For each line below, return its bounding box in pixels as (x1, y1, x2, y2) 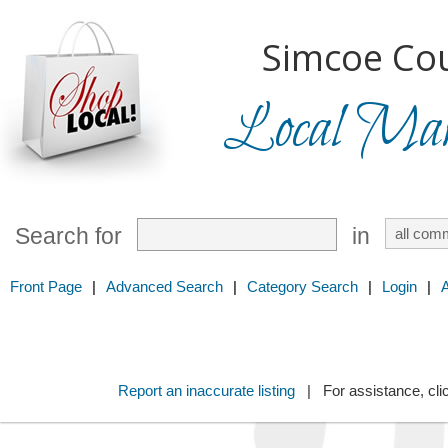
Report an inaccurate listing (117, 382, 295, 399)
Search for (15, 224, 122, 249)
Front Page (10, 278, 82, 295)
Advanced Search (106, 278, 223, 295)
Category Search (247, 278, 358, 295)
